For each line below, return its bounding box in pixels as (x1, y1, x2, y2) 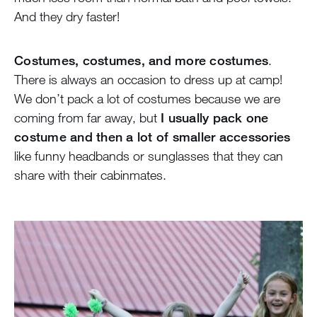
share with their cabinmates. (14, 167, 166, 183)
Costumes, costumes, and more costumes (14, 52, 269, 69)
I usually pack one (161, 110, 269, 126)
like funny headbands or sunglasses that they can (14, 148, 283, 164)
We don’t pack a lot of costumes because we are (14, 91, 280, 107)
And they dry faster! (14, 8, 120, 25)
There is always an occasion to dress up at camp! (14, 71, 282, 88)
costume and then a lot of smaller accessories (14, 129, 291, 145)
